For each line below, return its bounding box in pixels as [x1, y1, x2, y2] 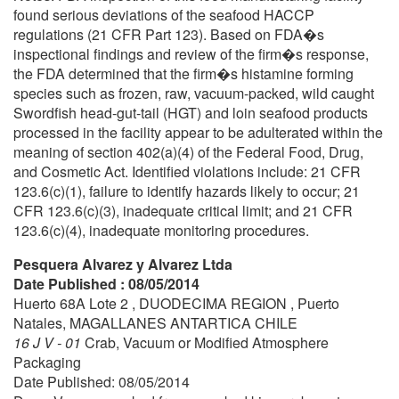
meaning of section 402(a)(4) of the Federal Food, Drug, [13, 141, 363, 162]
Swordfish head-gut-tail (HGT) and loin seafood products [13, 102, 368, 123]
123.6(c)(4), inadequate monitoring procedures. [13, 219, 309, 240]
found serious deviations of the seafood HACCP [13, 4, 314, 25]
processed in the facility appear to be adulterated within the [13, 121, 383, 142]
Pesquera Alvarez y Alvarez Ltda [13, 253, 232, 274]
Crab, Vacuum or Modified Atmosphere [85, 331, 329, 353]
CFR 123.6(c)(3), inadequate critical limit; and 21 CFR [13, 199, 353, 221]
